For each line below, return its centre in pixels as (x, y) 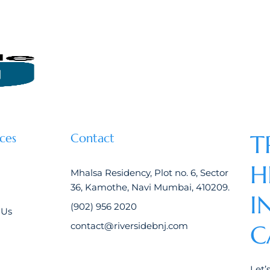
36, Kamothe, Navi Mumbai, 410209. (150, 187)
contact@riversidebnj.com (129, 226)
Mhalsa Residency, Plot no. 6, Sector (149, 173)
